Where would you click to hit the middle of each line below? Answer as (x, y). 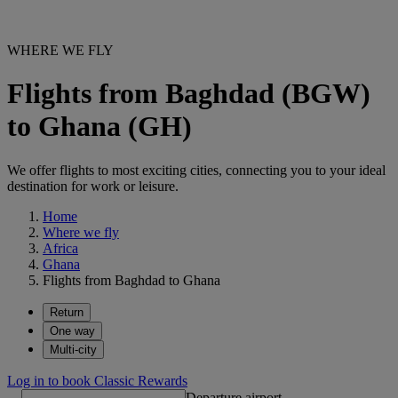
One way (72, 330)
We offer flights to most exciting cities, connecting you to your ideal (196, 170)
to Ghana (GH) (99, 127)
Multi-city (73, 349)
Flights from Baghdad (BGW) (189, 94)
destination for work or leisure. (93, 186)
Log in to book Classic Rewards (97, 380)
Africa (60, 248)
